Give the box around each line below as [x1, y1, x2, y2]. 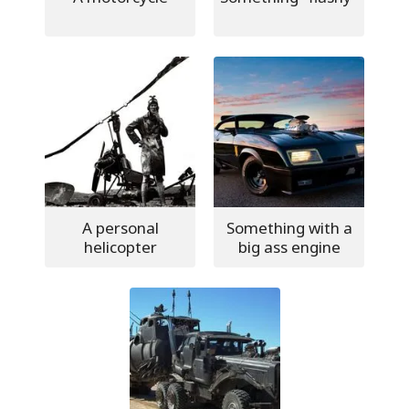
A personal [81, 217, 159, 238]
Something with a [225, 217, 352, 238]
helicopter [83, 236, 157, 257]
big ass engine [237, 236, 341, 257]
